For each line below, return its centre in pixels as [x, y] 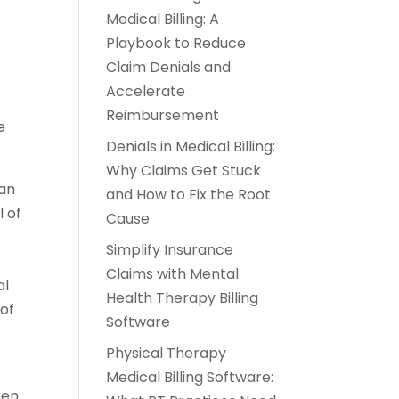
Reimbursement [163, 115]
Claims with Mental [173, 273]
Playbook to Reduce [176, 43]
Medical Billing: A [163, 19]
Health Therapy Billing [183, 297]
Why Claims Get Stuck [184, 170]
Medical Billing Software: [190, 377]
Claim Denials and [169, 67]
